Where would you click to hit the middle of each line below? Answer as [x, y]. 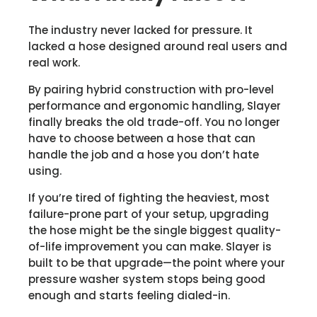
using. [45, 171]
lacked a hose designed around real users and [158, 46]
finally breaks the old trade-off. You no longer [154, 122]
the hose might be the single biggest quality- [155, 230]
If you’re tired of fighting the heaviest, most [149, 197]
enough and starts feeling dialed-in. [129, 295]
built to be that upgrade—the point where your [157, 263]
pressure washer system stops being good [147, 279]
